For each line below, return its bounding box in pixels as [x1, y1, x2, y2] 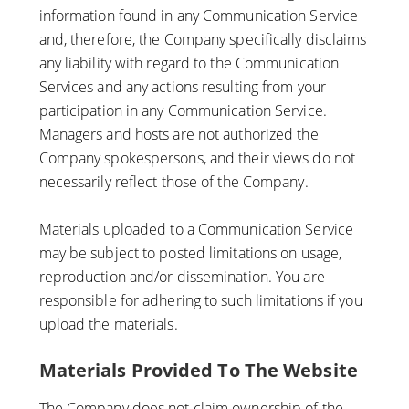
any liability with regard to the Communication [38, 53, 340, 74]
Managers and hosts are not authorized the [38, 124, 319, 145]
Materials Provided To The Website [38, 358, 358, 383]
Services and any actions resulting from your [38, 77, 326, 98]
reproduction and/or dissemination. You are [38, 267, 325, 288]
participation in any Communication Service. [38, 100, 327, 121]
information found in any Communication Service [38, 5, 359, 26]
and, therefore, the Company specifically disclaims [38, 29, 367, 50]
